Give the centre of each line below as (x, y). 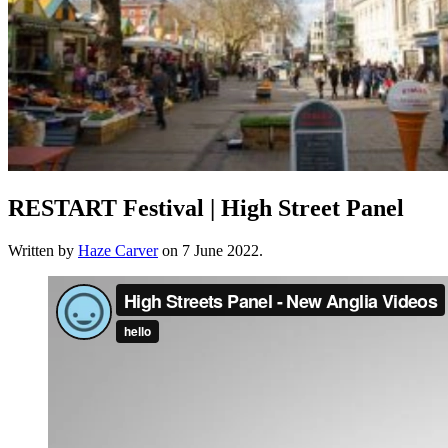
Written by (43, 250)
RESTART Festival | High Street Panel (206, 207)
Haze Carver (118, 250)
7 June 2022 (220, 250)
